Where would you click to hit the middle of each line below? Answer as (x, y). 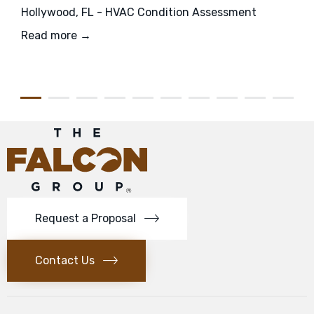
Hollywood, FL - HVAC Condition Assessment (139, 13)
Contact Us (65, 260)
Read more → (56, 36)
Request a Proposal (86, 218)
